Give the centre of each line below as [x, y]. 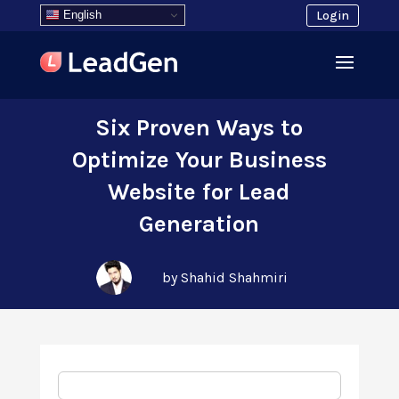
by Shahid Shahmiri [225, 277]
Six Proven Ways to [199, 128]
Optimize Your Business [199, 160]
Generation [199, 224]
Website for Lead [199, 192]
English [80, 14]
